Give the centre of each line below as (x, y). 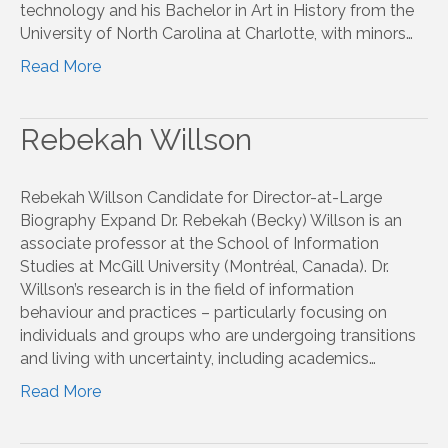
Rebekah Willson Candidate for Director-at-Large (201, 197)
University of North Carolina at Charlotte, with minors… (216, 33)
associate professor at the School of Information (199, 243)
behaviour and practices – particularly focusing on (203, 312)
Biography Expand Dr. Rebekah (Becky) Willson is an (211, 220)
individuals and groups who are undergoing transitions (218, 335)
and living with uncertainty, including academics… (198, 358)
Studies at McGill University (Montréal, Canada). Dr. (204, 266)
